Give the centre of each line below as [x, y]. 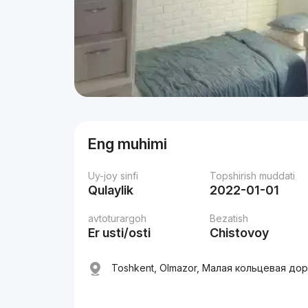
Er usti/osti [120, 233]
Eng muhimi [128, 144]
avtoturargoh [118, 218]
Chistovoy [240, 233]
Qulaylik [111, 190]
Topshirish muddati [253, 176]
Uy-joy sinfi [113, 176]
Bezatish [229, 218]
